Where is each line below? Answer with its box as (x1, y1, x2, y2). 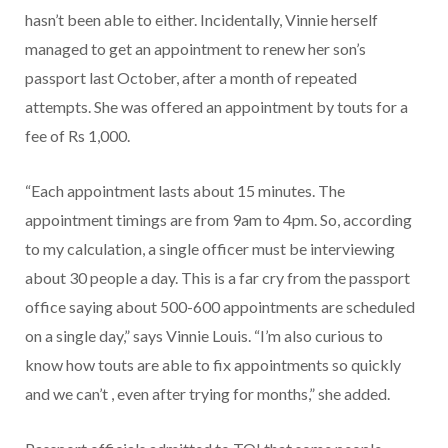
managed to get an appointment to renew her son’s (25, 39, 366, 59)
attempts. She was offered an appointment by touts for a (25, 97, 408, 117)
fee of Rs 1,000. (25, 126, 130, 146)
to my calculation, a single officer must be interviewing (25, 239, 395, 259)
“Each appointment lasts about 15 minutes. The (25, 181, 345, 201)
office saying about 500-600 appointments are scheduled (25, 297, 415, 317)
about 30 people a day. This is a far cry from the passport (25, 268, 410, 288)
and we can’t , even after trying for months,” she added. (25, 384, 390, 404)
